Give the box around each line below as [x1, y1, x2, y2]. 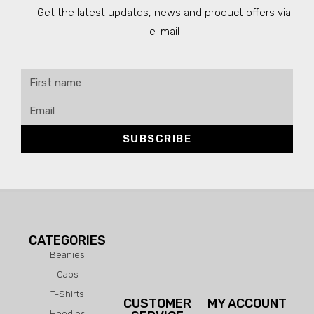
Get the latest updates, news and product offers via [37, 6, 291, 19]
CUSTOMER [123, 295, 191, 311]
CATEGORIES [29, 232, 106, 248]
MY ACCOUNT [207, 295, 287, 311]
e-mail [149, 25, 179, 38]
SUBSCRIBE [122, 132, 192, 145]
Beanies [50, 249, 85, 260]
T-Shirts [50, 288, 84, 299]
